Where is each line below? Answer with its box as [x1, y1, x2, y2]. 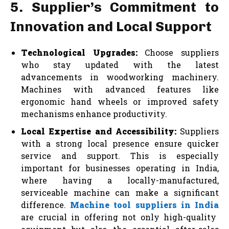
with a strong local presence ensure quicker [21, 138, 219, 149]
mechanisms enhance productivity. [21, 108, 167, 119]
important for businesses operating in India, [21, 162, 219, 173]
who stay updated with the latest [21, 59, 219, 70]
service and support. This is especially [21, 150, 219, 161]
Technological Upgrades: [21, 47, 138, 58]
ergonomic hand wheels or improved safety [21, 96, 219, 107]
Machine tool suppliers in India [70, 199, 219, 210]
